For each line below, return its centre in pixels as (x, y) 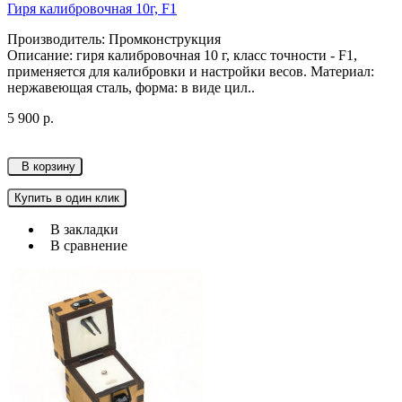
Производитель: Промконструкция (114, 39)
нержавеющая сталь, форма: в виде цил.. (131, 88)
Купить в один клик (67, 198)
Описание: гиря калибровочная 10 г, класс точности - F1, (182, 56)
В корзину (45, 167)
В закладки (81, 230)
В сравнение (85, 246)
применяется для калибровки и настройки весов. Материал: (191, 72)
